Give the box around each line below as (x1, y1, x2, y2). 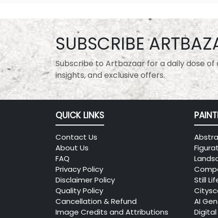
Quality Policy (55, 185, 103, 196)
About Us (55, 143, 89, 153)
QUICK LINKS (55, 109, 104, 122)
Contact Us (55, 132, 97, 143)
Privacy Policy (55, 164, 103, 175)
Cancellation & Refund (55, 196, 137, 207)
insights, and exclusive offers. (55, 70, 165, 81)
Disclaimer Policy (55, 175, 115, 185)
